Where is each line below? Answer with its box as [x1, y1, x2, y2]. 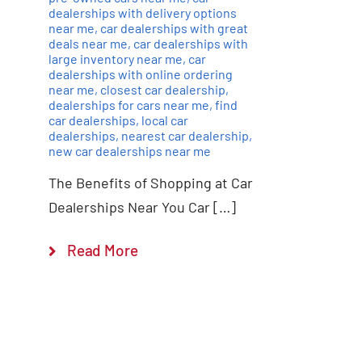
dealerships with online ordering [48, 66, 233, 82]
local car [141, 112, 188, 128]
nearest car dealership [120, 128, 249, 144]
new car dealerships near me [48, 143, 211, 159]
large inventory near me [48, 51, 183, 67]
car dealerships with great [99, 20, 248, 36]
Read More [67, 241, 138, 260]
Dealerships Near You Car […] [48, 198, 236, 217]
